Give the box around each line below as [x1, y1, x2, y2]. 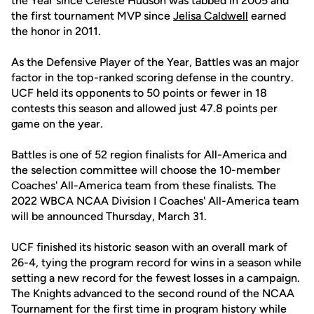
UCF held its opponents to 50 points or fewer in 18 [11, 86, 267, 100]
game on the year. [11, 117, 103, 130]
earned [248, 9, 286, 22]
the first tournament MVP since [11, 9, 173, 22]
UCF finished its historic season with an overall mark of [11, 240, 287, 254]
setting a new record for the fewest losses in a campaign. [11, 271, 300, 285]
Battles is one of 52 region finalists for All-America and [11, 148, 287, 161]
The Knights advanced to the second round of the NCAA [11, 287, 294, 300]
